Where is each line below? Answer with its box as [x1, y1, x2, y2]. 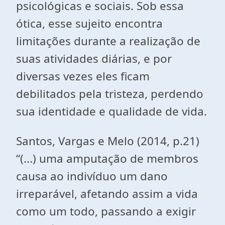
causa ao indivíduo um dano [16, 168, 168, 184]
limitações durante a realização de [16, 33, 200, 49]
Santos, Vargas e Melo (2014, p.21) [16, 133, 199, 149]
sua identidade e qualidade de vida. [16, 103, 207, 119]
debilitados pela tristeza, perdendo [16, 86, 203, 101]
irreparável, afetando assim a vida [16, 186, 198, 201]
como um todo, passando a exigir [16, 203, 196, 219]
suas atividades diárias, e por [16, 51, 172, 66]
